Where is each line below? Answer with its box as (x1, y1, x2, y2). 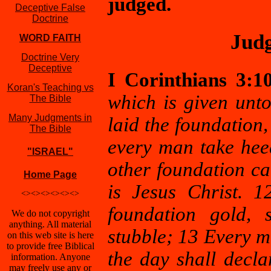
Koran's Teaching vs (7, 82, 94, 93)
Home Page (24, 169, 77, 180)
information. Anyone (10, 252, 90, 262)
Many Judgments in (8, 113, 92, 123)
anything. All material (9, 219, 91, 229)
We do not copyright (11, 208, 90, 218)
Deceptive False (15, 2, 85, 13)
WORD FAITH (19, 33, 81, 43)
